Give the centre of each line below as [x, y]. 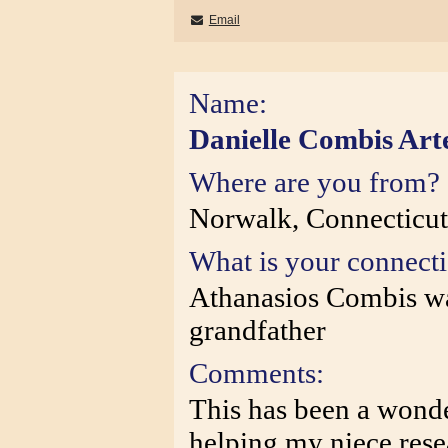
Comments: [256, 373]
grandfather [257, 330]
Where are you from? [314, 182]
